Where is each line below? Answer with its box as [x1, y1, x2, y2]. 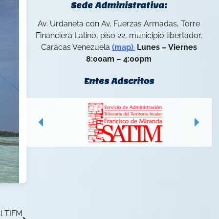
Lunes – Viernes [136, 43, 197, 52]
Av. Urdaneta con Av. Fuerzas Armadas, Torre [38, 19, 200, 29]
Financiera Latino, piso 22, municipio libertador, [35, 31, 202, 41]
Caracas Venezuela [41, 43, 112, 52]
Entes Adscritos [84, 76, 154, 87]
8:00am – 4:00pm [86, 54, 152, 64]
